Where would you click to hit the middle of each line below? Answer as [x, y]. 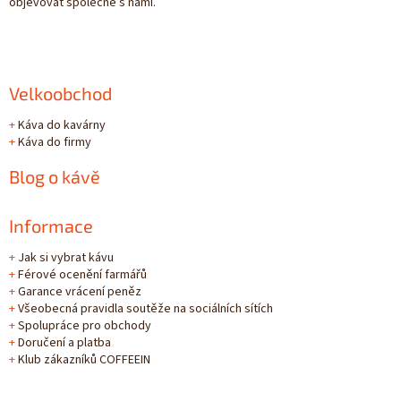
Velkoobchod [60, 93]
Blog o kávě [55, 176]
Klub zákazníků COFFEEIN [84, 360]
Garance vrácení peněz [80, 292]
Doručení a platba [64, 343]
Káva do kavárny [62, 126]
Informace [51, 225]
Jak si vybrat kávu [66, 258]
